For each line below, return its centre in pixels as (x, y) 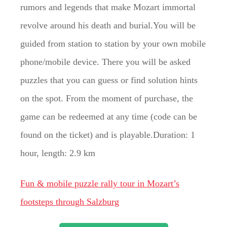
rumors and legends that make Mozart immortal (108, 7)
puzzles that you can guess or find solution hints (109, 80)
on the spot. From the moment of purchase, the (107, 98)
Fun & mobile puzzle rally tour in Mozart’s (100, 183)
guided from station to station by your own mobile (113, 43)
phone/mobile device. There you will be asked (105, 62)
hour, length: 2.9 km (58, 153)
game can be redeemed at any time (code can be (109, 116)
